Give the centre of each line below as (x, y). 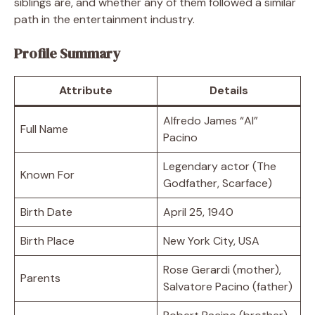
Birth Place (47, 240)
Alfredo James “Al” (211, 120)
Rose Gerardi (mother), (222, 269)
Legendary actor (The (220, 166)
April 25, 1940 (198, 212)
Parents (40, 278)
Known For (47, 174)
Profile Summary (67, 53)
